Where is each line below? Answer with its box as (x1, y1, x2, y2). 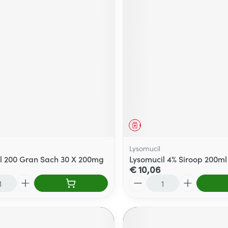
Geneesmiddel (139, 120, 180, 129)
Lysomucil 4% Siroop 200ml (129, 153, 227, 164)
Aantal (128, 173, 153, 185)
